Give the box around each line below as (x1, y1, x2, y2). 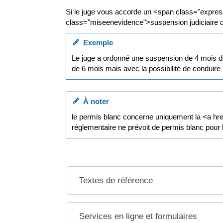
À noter (79, 97, 110, 106)
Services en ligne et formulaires (79, 211, 197, 221)
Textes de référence (79, 175, 153, 185)
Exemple (79, 38, 113, 47)
